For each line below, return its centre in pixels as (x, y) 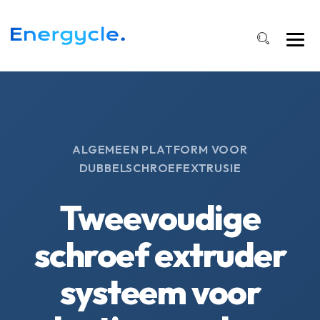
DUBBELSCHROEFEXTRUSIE (160, 168)
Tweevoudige (160, 217)
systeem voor (160, 291)
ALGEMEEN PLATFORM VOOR (160, 149)
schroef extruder (160, 254)
